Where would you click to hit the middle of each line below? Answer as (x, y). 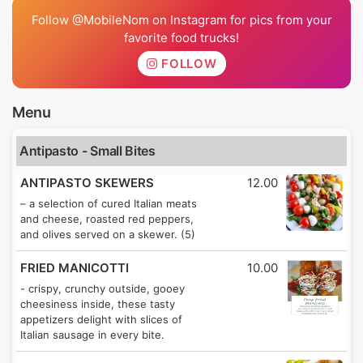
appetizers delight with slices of (101, 319)
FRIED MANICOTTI (75, 267)
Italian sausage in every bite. (92, 334)
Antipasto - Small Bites (88, 150)
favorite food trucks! (181, 37)
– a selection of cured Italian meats (109, 203)
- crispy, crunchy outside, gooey (102, 288)
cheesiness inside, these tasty (98, 303)
